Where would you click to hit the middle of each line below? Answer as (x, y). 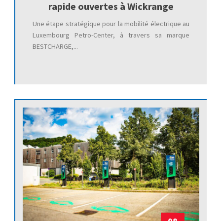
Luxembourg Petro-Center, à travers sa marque (111, 35)
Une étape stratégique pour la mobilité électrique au (111, 23)
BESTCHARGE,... (55, 46)
